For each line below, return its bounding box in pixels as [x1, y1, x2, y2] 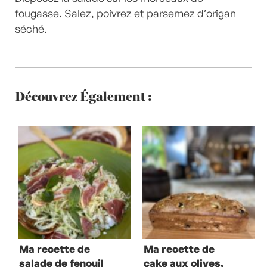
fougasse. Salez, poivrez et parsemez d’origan [15, 7, 236, 20]
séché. [15, 22, 47, 35]
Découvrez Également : [15, 86, 152, 105]
